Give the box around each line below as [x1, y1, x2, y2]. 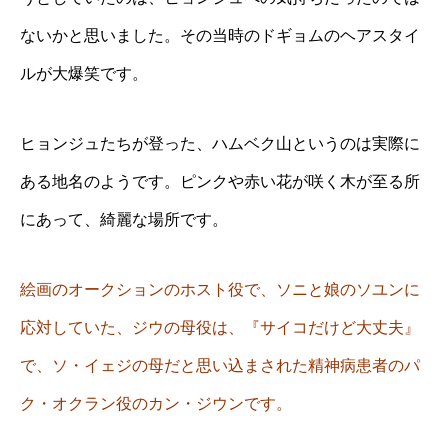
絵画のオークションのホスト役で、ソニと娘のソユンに [20, 280, 420, 298]
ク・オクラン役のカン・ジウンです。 [20, 394, 292, 412]
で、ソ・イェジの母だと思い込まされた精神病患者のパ [20, 356, 420, 374]
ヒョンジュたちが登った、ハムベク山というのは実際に [20, 134, 420, 152]
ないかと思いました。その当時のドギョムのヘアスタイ [20, 26, 420, 44]
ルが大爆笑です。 [20, 64, 148, 82]
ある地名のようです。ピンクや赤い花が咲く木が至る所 [20, 172, 420, 190]
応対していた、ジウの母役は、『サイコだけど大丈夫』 [20, 318, 420, 336]
